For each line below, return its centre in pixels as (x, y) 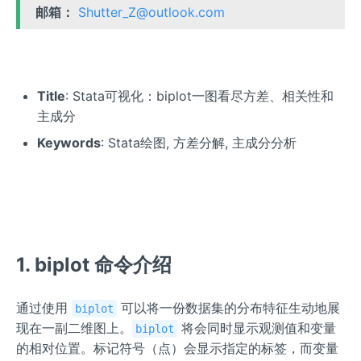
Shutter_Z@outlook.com (152, 12)
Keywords (68, 143)
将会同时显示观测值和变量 (257, 328)
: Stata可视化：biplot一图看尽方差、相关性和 (199, 96)
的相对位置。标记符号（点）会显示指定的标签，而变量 (177, 349)
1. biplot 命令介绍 (94, 265)
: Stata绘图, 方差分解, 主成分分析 (198, 143)
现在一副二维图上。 (74, 328)
